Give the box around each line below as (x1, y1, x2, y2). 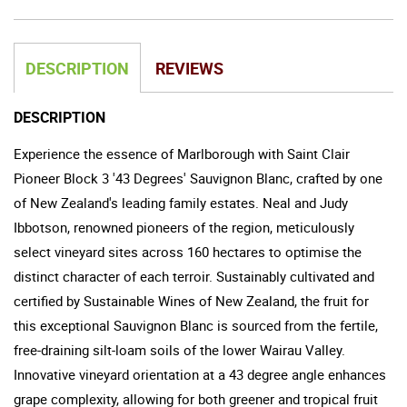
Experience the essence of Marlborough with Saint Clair (14, 144, 350, 163)
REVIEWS (155, 56, 223, 79)
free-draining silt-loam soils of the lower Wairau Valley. (14, 340, 345, 359)
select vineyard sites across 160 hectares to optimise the (14, 242, 362, 261)
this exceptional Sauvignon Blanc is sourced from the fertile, (14, 315, 378, 334)
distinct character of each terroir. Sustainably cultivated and (14, 266, 374, 285)
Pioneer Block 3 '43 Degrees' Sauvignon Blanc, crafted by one (14, 168, 382, 187)
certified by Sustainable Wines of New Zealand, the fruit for (14, 291, 369, 310)
